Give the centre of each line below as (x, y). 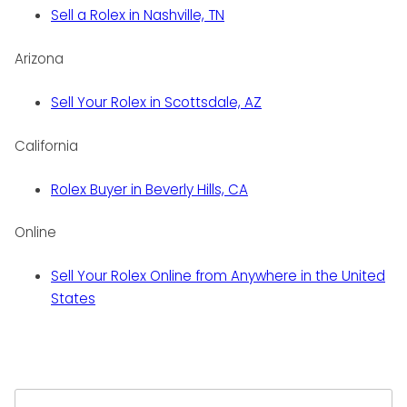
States (73, 299)
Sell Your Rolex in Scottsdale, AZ (156, 102)
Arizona (39, 59)
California (46, 145)
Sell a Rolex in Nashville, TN (138, 15)
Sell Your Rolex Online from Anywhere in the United (218, 276)
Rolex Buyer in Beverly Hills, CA (149, 189)
